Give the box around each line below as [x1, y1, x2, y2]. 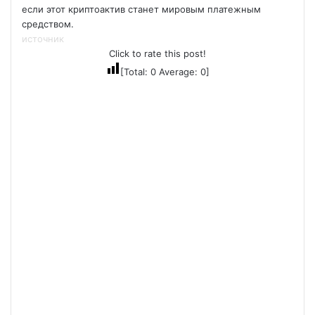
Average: [155, 66, 200, 77]
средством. [22, 18, 74, 30]
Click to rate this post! [109, 48, 206, 59]
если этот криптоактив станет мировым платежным [22, 4, 261, 15]
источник [22, 33, 64, 44]
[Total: [120, 66, 150, 77]
